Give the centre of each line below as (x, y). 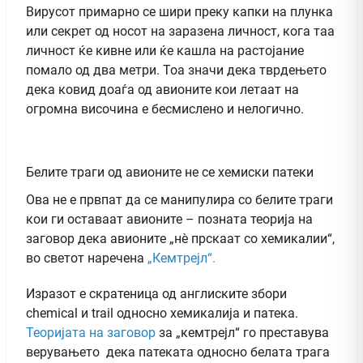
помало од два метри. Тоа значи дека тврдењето (176, 70)
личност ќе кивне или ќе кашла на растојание (165, 51)
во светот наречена (87, 258)
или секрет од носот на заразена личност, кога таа (180, 32)
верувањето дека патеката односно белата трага (178, 352)
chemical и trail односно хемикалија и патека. (162, 314)
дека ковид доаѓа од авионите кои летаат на (162, 90)
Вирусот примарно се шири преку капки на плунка (179, 12)
